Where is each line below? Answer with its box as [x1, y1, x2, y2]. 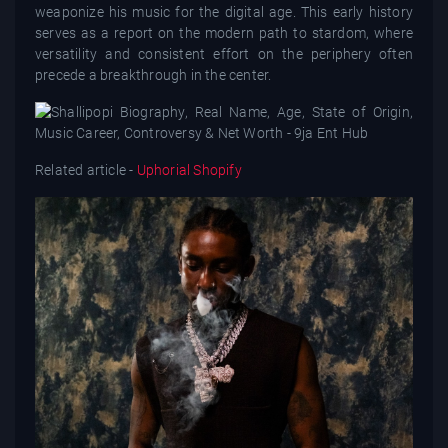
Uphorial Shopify [133, 161, 242, 178]
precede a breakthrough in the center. [35, 66, 272, 83]
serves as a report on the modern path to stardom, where [35, 24, 413, 41]
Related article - [35, 161, 134, 178]
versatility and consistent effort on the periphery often [35, 45, 413, 62]
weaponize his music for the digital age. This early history [35, 3, 413, 20]
